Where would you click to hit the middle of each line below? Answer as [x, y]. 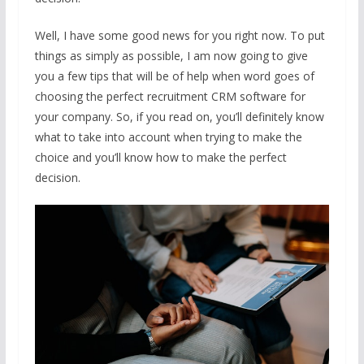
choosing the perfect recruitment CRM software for [170, 96]
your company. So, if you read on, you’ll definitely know [179, 116]
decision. [57, 177]
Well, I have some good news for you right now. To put [180, 35]
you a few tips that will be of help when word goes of [174, 76]
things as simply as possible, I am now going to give [171, 55]
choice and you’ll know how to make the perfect [160, 157]
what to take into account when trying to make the [168, 136]
